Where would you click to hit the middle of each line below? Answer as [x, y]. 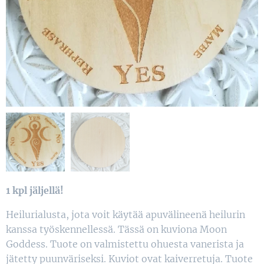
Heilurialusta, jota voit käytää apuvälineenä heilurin [126, 214]
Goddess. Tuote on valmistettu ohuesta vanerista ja [125, 244]
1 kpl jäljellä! [36, 190]
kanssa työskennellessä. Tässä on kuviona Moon [116, 229]
